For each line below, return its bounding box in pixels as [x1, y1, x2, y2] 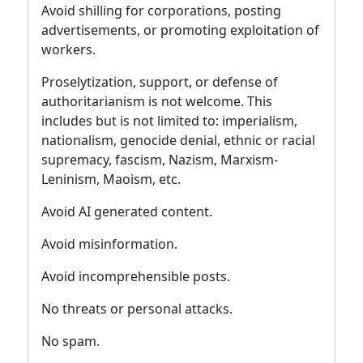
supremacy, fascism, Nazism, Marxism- [41, 150, 278, 169]
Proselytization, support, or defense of [41, 72, 278, 91]
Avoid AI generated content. [41, 202, 212, 220]
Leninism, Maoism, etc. [41, 169, 181, 188]
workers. [41, 40, 96, 58]
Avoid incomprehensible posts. [41, 267, 230, 285]
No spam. [41, 331, 100, 350]
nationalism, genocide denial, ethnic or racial [41, 130, 315, 149]
